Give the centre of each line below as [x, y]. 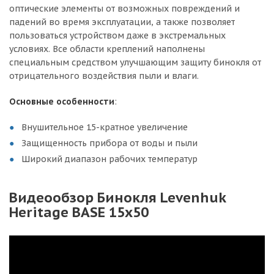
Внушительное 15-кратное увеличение [105, 128]
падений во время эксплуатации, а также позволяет [122, 22]
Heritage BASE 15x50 [79, 212]
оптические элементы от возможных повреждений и [124, 9]
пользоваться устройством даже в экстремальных [117, 36]
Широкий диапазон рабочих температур [109, 159]
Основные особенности [62, 102]
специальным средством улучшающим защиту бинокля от [135, 63]
